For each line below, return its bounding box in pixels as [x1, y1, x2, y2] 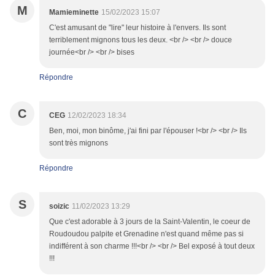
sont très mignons [49, 139, 108, 148]
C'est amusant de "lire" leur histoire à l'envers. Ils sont [49, 23, 226, 33]
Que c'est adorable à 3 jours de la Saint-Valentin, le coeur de [49, 217, 250, 227]
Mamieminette [49, 8, 99, 17]
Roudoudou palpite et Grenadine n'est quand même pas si [49, 230, 244, 239]
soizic [49, 202, 69, 211]
